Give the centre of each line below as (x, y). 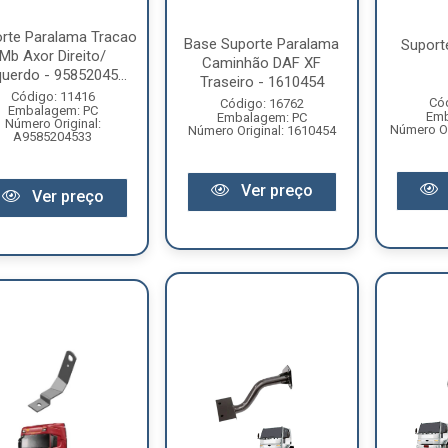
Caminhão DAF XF (262, 62)
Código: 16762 (261, 103)
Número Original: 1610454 (261, 130)
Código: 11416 (52, 96)
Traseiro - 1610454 (261, 81)
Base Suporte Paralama (262, 43)
